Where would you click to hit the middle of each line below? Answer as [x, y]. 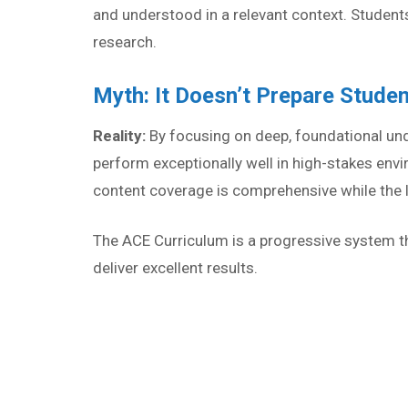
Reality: [119, 135]
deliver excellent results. [175, 267]
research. [125, 41]
